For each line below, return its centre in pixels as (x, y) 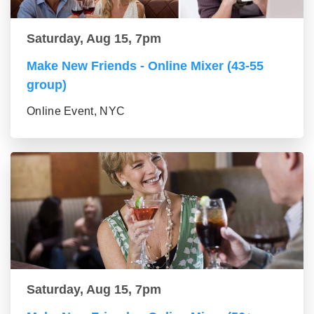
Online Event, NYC (76, 111)
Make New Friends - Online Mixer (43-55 (145, 66)
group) (47, 85)
